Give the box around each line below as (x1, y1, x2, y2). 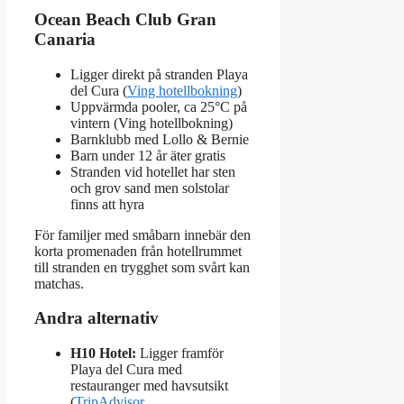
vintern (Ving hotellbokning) (70, 115, 233, 131)
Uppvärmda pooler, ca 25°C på (70, 98, 247, 115)
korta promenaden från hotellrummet (34, 243, 242, 259)
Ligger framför (136, 345, 224, 362)
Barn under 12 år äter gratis (70, 147, 225, 163)
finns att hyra (70, 196, 144, 212)
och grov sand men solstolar (70, 179, 229, 196)
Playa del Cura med (70, 362, 182, 378)
